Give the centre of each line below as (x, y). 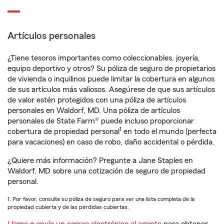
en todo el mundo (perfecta (169, 132)
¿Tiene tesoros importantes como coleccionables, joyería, (104, 58)
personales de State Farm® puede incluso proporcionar (101, 121)
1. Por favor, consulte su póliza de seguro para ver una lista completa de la (101, 199)
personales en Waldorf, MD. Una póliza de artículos (94, 111)
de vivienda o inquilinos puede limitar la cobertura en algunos (111, 79)
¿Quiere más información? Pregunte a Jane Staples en (100, 161)
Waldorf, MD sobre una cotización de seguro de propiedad (106, 171)
